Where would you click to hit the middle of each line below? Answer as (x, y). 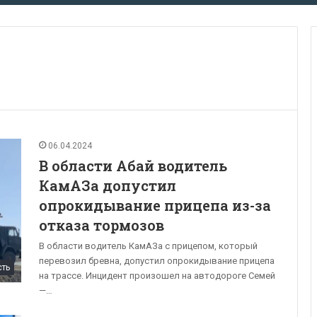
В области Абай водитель (133, 165)
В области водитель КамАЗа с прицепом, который (148, 246)
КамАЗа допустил (108, 185)
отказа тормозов (102, 225)
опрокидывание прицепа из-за (155, 205)
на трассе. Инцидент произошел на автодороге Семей (157, 275)
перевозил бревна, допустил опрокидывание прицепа (157, 260)
